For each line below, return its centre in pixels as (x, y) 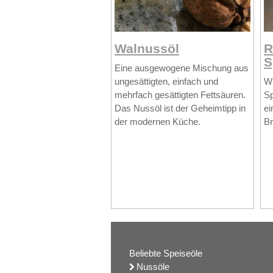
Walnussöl (147, 48)
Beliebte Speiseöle (166, 253)
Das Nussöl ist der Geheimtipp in (180, 108)
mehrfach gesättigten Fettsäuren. (180, 95)
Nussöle (153, 266)
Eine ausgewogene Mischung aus (182, 68)
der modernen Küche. (158, 122)
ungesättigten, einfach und (166, 82)
